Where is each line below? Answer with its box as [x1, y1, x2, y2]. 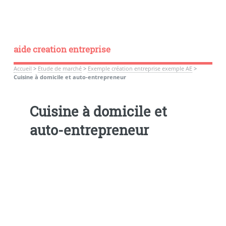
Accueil [13, 65, 32, 72]
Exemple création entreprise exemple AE [87, 65, 192, 72]
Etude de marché [37, 65, 82, 72]
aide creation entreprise [13, 43, 110, 55]
